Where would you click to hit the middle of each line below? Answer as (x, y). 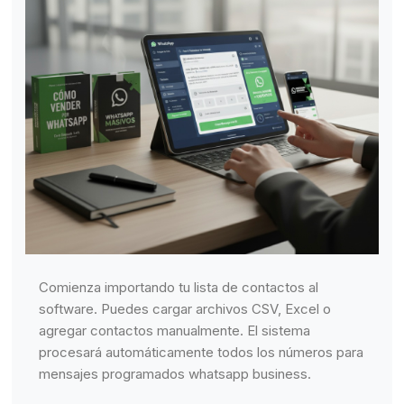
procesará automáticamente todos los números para (202, 353)
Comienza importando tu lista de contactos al (179, 288)
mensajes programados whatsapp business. (175, 374)
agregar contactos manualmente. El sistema (175, 331)
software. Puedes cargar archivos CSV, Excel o (185, 309)
